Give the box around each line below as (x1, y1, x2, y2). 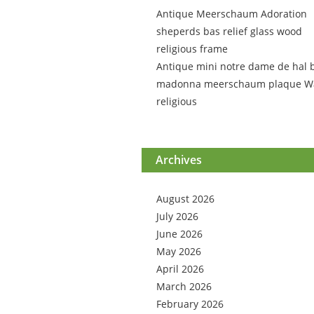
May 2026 (156, 245, 201, 258)
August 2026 (156, 192, 214, 205)
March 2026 (156, 280, 212, 293)
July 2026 (156, 210, 198, 223)
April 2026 (156, 262, 204, 275)
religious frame (156, 42, 228, 55)
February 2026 (156, 297, 224, 310)
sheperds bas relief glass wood (156, 25, 302, 38)
